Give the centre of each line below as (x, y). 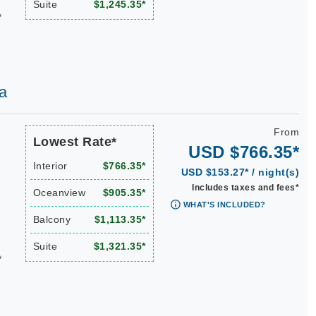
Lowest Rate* (75, 142)
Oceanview (59, 193)
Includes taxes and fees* (245, 188)
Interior (50, 166)
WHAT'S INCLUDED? (224, 205)
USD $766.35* (244, 152)
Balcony (51, 219)
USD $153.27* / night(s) (240, 172)
